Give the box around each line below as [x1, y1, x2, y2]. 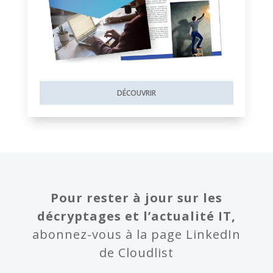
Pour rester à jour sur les [50, 190, 222, 207]
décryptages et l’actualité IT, [37, 208, 236, 225]
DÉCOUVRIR [116, 88, 156, 99]
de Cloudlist [99, 244, 174, 261]
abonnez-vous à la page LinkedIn [32, 226, 241, 243]
